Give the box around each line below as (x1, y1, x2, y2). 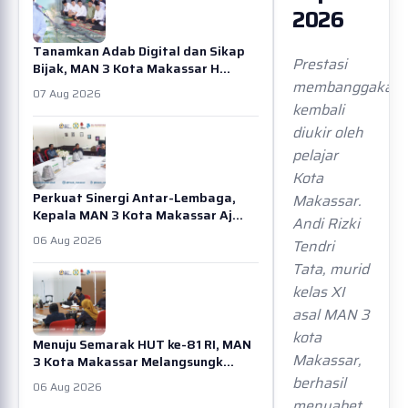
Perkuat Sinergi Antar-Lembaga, (33, 188, 236, 208)
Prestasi (292, 53, 347, 76)
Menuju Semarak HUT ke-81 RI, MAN (33, 334, 251, 354)
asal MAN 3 (292, 303, 370, 326)
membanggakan (292, 76, 402, 98)
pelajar (292, 144, 338, 167)
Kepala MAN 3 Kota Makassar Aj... (33, 205, 243, 225)
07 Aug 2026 (33, 85, 101, 102)
